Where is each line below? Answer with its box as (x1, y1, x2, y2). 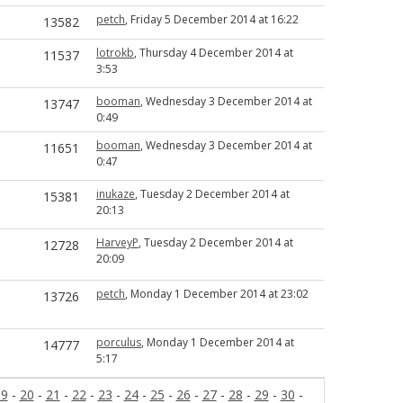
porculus (96, 335, 141, 350)
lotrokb (96, 45, 134, 60)
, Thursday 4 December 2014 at (134, 45, 293, 60)
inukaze (96, 186, 135, 201)
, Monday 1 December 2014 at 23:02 (125, 286, 309, 301)
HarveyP (96, 235, 139, 250)
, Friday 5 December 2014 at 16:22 (125, 12, 299, 27)
